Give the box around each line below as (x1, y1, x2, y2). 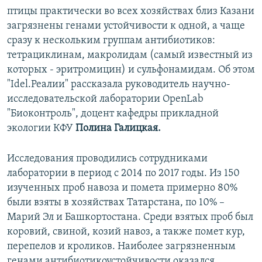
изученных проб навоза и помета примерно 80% (7, 182, 237, 194)
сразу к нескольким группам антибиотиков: (7, 35, 215, 47)
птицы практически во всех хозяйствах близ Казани (7, 6, 254, 18)
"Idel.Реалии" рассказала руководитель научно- (7, 79, 230, 91)
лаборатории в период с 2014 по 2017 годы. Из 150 (7, 168, 240, 180)
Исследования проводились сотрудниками (7, 153, 208, 165)
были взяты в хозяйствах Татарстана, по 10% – (7, 197, 225, 209)
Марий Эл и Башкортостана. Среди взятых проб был (7, 212, 253, 223)
